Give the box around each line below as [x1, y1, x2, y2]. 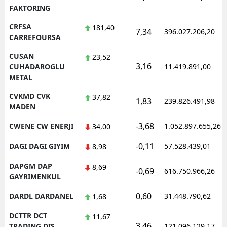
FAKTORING [9, 3, 50, 13]
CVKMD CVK [9, 91, 50, 101]
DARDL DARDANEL [9, 191, 73, 201]
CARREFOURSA [9, 32, 61, 42]
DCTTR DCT [9, 210, 47, 220]
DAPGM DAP [9, 161, 52, 171]
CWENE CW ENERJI [9, 121, 73, 131]
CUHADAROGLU [9, 61, 65, 71]
